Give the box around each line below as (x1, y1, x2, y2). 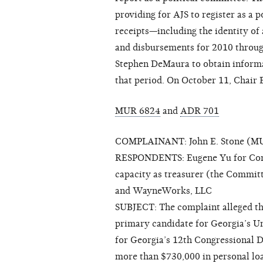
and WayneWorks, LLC (115, 186, 212, 197)
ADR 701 (180, 106, 219, 117)
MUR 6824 (115, 106, 160, 117)
